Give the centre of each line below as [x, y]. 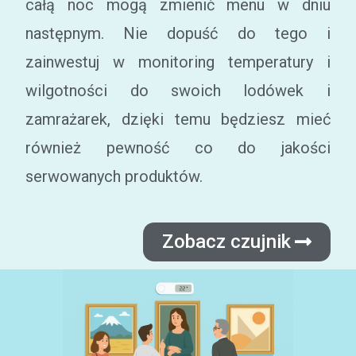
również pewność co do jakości [178, 148]
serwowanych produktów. [114, 176]
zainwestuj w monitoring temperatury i [178, 62]
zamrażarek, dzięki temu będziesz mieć [178, 119]
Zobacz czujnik [226, 242]
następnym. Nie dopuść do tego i [178, 33]
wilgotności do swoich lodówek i [178, 91]
